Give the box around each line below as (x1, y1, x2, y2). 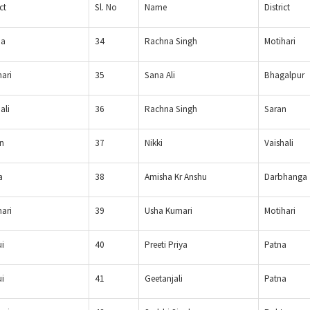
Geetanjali (145, 273, 183, 285)
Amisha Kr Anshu (145, 171, 207, 183)
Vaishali (264, 137, 293, 149)
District (264, 1, 290, 14)
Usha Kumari (145, 205, 192, 217)
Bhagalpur (264, 69, 304, 82)
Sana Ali (145, 69, 175, 82)
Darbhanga (264, 171, 307, 183)
